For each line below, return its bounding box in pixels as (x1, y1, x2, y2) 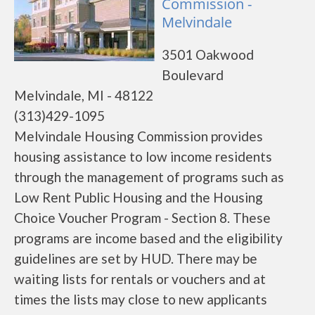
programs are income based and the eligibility (14, 230, 283, 246)
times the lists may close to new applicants (14, 291, 267, 307)
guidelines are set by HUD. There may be (14, 250, 257, 266)
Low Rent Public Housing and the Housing (14, 189, 263, 205)
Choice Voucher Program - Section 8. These (14, 210, 271, 226)
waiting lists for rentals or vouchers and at (14, 271, 266, 287)
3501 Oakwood (162, 46, 254, 63)
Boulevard (162, 67, 224, 83)
